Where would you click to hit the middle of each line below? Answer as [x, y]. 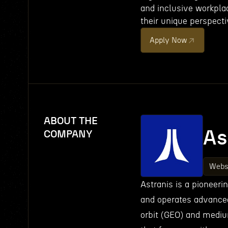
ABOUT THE [71, 121]
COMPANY [68, 134]
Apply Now [168, 40]
